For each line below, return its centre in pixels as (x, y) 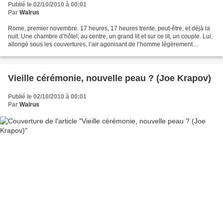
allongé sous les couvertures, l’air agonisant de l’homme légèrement (100, 45)
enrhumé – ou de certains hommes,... (58, 53)
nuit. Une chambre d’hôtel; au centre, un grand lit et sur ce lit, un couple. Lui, (110, 37)
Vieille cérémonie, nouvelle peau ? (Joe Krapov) (184, 78)
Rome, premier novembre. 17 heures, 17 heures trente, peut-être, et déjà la (109, 29)
